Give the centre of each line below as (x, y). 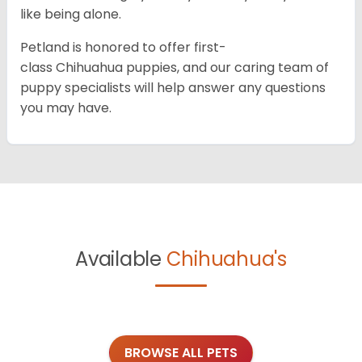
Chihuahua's (226, 259)
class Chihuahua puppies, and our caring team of (175, 67)
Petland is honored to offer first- (123, 47)
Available (121, 259)
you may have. (66, 107)
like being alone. (71, 14)
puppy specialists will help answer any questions (173, 87)
